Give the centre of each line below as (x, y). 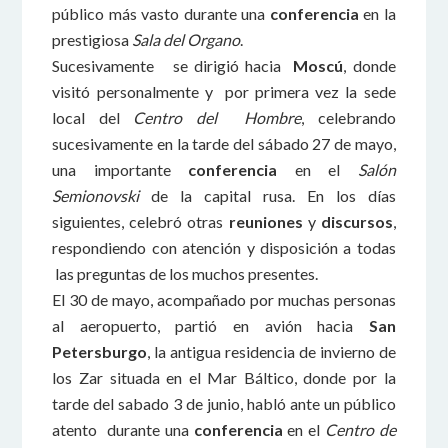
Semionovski (96, 195)
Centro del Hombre (217, 117)
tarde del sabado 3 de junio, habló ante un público (224, 403)
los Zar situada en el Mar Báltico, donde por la (224, 377)
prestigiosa (92, 39)
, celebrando (348, 117)
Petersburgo (100, 351)
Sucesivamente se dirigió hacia (173, 65)
